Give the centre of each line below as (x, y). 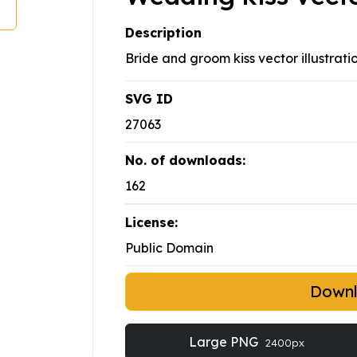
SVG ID (149, 99)
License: (151, 223)
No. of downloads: (185, 161)
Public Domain (169, 248)
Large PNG (225, 342)
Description (163, 33)
